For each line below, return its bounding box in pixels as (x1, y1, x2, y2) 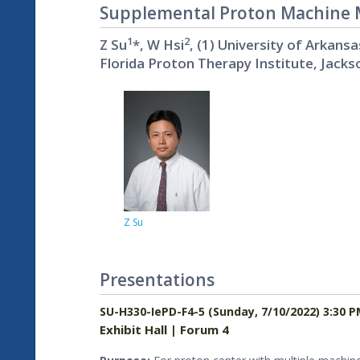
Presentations (100, 268, 215, 292)
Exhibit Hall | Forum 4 (100, 321, 229, 338)
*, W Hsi (133, 35, 184, 55)
